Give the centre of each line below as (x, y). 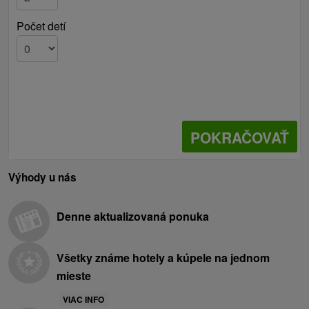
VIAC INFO (83, 300)
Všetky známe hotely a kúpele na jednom (163, 258)
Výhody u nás (42, 178)
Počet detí (41, 26)
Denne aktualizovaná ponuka (133, 217)
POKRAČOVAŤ (239, 138)
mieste (74, 276)
